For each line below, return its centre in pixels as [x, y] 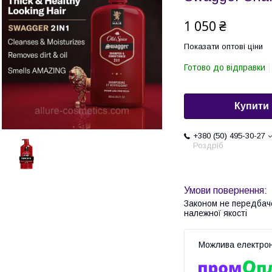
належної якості [216, 213]
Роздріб [208, 146]
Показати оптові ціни [223, 46]
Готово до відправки [225, 67]
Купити [252, 106]
